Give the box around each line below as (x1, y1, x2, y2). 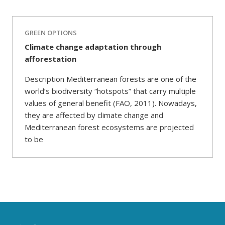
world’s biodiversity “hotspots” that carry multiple (25, 86, 196, 96)
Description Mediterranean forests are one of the (25, 74, 196, 84)
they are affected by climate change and (25, 110, 163, 120)
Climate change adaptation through (25, 42, 161, 52)
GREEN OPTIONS (25, 28, 77, 37)
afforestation (25, 54, 76, 64)
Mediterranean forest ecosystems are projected (25, 122, 194, 132)
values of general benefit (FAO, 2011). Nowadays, (25, 98, 197, 108)
